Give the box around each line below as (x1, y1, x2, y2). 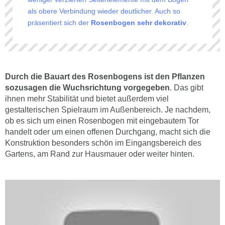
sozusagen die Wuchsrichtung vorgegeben (5, 83, 170, 92)
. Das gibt (170, 83, 203, 92)
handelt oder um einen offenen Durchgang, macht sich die (5, 128, 210, 136)
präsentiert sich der (28, 19, 91, 27)
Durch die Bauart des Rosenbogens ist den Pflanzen (5, 72, 205, 81)
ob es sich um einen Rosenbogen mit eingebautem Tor (5, 117, 199, 125)
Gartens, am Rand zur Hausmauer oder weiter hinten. (5, 150, 194, 158)
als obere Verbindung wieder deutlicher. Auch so (28, 7, 180, 15)
